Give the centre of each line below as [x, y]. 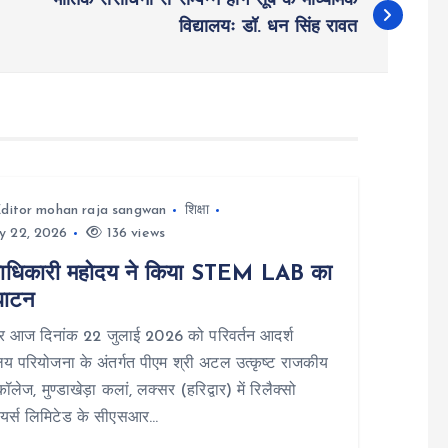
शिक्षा [197, 210]
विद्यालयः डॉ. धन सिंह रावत [268, 27]
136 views [134, 233]
